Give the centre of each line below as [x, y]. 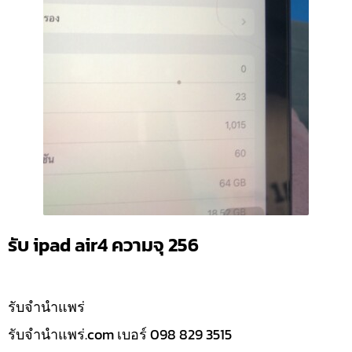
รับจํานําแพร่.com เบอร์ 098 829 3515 [120, 334]
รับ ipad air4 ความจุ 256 [103, 245]
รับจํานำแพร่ [46, 306]
